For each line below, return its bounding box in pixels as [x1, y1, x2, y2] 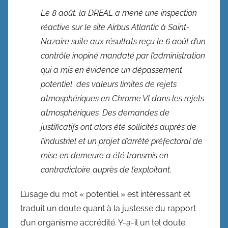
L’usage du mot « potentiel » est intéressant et [20, 189, 190, 199]
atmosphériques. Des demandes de [41, 107, 169, 118]
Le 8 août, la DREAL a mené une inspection [41, 8, 197, 18]
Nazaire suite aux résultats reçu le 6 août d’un [41, 36, 206, 46]
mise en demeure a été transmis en [41, 150, 168, 160]
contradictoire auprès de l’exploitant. [41, 164, 172, 175]
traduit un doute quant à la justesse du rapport [20, 203, 196, 213]
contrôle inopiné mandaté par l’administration [41, 50, 205, 61]
